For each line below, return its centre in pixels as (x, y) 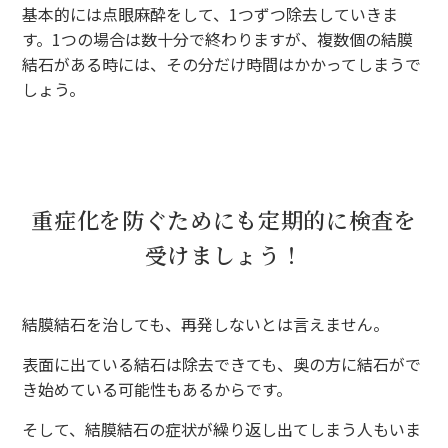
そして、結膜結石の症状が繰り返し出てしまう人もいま (222, 428)
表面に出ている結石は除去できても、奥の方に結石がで (222, 363)
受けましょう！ (224, 254)
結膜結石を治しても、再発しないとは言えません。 (206, 323)
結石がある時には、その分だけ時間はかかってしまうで (222, 63)
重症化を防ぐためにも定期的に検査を (224, 219)
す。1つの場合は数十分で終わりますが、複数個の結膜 (218, 38)
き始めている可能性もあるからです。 (157, 388)
